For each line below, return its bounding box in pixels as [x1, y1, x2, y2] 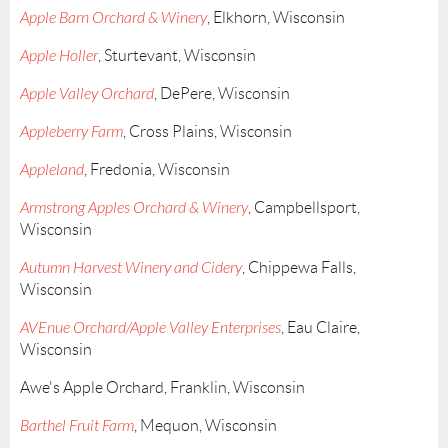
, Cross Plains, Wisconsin [123, 123, 292, 141]
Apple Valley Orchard [20, 85, 154, 104]
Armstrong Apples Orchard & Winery [20, 199, 248, 218]
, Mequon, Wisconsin [134, 417, 277, 435]
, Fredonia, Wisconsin [84, 161, 230, 179]
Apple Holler [20, 47, 98, 66]
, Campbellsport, [248, 199, 360, 217]
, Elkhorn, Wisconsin [207, 9, 345, 27]
